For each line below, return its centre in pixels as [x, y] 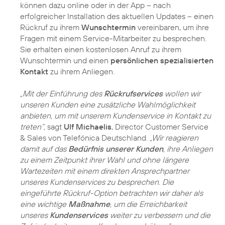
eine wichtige [44, 204]
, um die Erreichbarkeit [148, 204]
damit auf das [44, 148]
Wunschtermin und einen [65, 60]
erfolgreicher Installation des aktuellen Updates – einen [117, 16]
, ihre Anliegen [188, 148]
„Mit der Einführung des [62, 93]
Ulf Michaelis [88, 126]
